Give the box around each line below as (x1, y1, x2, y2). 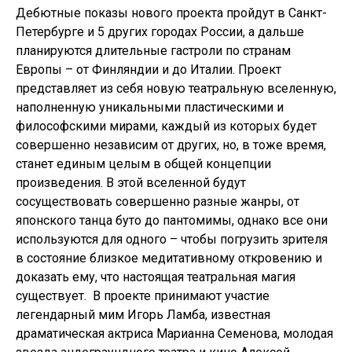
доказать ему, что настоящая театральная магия (16, 269, 295, 284)
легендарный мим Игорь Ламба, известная (16, 306, 270, 322)
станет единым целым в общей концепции (16, 156, 271, 171)
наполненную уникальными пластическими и (16, 99, 284, 115)
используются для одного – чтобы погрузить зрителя (16, 231, 328, 247)
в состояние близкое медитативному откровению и (16, 250, 322, 266)
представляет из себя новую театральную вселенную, (16, 80, 336, 96)
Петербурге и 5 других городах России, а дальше (16, 24, 304, 39)
